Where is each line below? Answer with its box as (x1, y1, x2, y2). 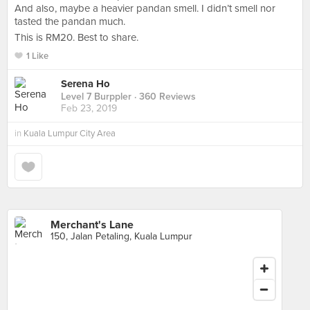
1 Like (26, 51, 48, 62)
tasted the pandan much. (15, 15, 125, 28)
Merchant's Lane (51, 218, 134, 232)
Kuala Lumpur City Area (24, 128, 116, 139)
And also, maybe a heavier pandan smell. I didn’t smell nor (15, 2, 275, 15)
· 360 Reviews (131, 91, 196, 103)
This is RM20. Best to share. (15, 31, 138, 44)
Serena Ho (61, 77, 110, 91)
